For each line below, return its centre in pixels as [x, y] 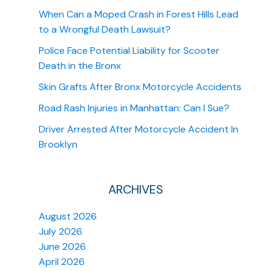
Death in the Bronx [80, 66]
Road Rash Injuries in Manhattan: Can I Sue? [134, 108]
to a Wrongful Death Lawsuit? [105, 30]
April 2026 [62, 262]
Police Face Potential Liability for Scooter [129, 51]
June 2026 [62, 247]
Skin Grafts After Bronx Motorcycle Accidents [140, 87]
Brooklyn [58, 145]
